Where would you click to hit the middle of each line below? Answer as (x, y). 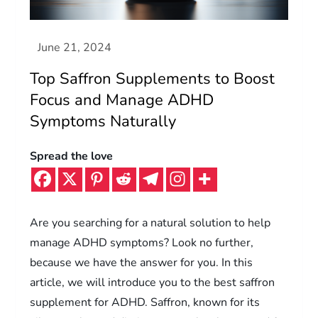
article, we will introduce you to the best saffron (153, 282)
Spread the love (72, 156)
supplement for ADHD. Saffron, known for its (145, 302)
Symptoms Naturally (103, 121)
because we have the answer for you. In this (142, 262)
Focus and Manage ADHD (122, 100)
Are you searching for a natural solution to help (150, 223)
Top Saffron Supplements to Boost (153, 78)
